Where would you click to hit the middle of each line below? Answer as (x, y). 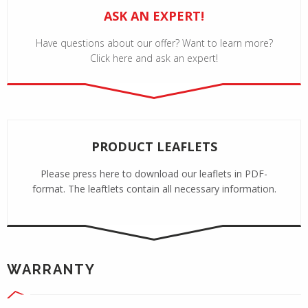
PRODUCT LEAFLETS (154, 146)
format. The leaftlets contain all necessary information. (154, 188)
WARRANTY (51, 269)
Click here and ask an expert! (154, 58)
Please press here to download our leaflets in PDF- (154, 173)
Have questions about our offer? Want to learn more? (154, 43)
